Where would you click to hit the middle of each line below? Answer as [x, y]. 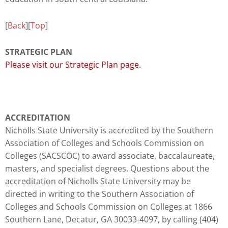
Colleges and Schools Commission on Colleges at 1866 [109, 207]
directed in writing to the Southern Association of [99, 194]
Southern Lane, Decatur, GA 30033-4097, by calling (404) [112, 220]
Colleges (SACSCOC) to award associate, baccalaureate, [110, 156]
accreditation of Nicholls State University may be [98, 181]
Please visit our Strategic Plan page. [73, 65]
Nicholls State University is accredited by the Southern [109, 131]
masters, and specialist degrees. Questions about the [107, 169]
